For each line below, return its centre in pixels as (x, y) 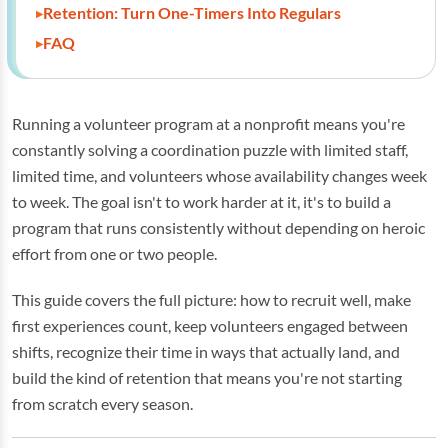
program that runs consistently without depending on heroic (218, 227)
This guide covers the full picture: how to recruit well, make (211, 299)
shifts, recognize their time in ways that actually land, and (206, 351)
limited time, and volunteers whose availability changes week (219, 175)
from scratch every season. (102, 403)
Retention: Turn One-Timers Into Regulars (192, 12)
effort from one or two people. (114, 253)
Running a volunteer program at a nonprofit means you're (208, 123)
